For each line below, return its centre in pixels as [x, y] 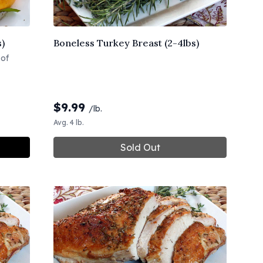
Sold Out [140, 147]
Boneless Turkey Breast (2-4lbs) [126, 43]
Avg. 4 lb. [69, 122]
